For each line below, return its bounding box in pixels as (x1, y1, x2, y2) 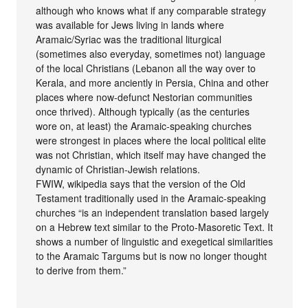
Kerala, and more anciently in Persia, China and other (36, 76, 269, 90)
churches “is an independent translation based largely (36, 206, 269, 220)
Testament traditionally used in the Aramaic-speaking (36, 191, 267, 206)
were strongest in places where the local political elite (36, 133, 267, 148)
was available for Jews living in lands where (36, 18, 225, 32)
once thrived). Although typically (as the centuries (36, 104, 250, 119)
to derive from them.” (36, 263, 127, 278)
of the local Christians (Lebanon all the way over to (36, 61, 256, 76)
